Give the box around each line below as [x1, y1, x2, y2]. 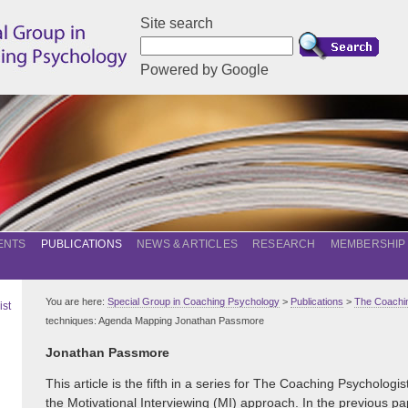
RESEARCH [252, 238, 316, 250]
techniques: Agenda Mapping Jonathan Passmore [46, 315, 264, 326]
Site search [140, 15, 213, 31]
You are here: [46, 296, 107, 307]
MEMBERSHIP [330, 238, 406, 250]
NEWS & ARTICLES [137, 238, 239, 250]
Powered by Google [140, 62, 269, 77]
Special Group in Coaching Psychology [107, 296, 280, 307]
